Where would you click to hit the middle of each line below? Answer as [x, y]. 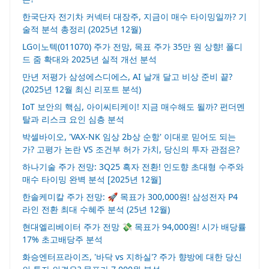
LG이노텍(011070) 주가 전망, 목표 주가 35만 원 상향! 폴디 [132, 47]
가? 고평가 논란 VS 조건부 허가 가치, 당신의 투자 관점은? [131, 149]
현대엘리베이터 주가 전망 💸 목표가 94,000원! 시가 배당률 [134, 227]
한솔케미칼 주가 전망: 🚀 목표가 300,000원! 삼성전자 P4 [130, 197]
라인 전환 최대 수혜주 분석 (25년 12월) [96, 209]
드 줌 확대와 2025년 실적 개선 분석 [89, 59]
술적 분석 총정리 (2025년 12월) [82, 29]
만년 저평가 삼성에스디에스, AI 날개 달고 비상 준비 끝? [127, 77]
